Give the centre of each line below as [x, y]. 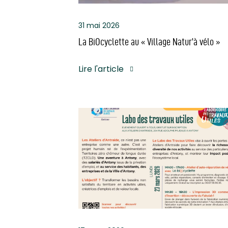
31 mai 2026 [99, 26]
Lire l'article [101, 69]
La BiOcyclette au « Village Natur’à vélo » [149, 42]
